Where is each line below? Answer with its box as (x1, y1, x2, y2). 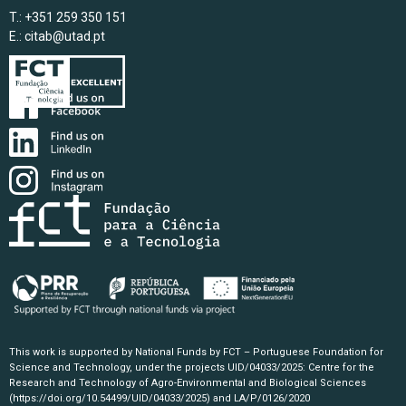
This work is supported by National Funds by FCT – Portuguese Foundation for (9, 346, 383, 358)
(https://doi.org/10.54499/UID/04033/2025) (9, 392, 210, 404)
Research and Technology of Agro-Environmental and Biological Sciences (9, 377, 366, 389)
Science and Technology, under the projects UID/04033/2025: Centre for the (9, 362, 374, 373)
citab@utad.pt (24, 29, 105, 43)
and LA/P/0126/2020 (210, 392, 310, 404)
